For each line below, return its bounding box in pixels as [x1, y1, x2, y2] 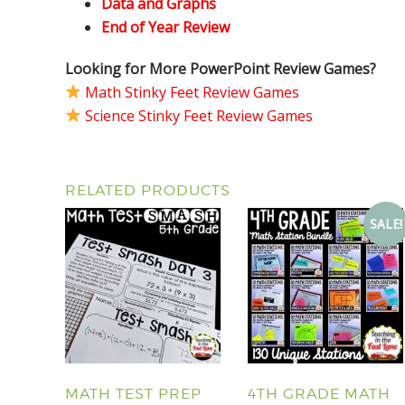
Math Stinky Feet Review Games [85, 81, 300, 102]
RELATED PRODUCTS [65, 181, 231, 199]
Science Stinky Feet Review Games [85, 105, 314, 126]
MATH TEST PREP [65, 384, 202, 402]
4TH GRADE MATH [247, 384, 391, 402]
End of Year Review [101, 16, 230, 37]
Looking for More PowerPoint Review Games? [65, 58, 376, 79]
